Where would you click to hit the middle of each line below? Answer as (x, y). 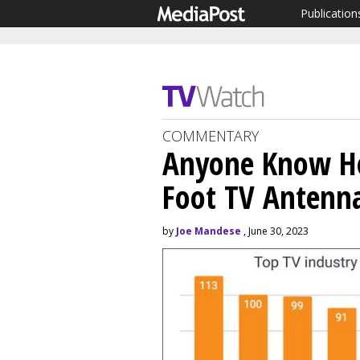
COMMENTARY (211, 136)
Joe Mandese (209, 231)
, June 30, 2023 (275, 231)
